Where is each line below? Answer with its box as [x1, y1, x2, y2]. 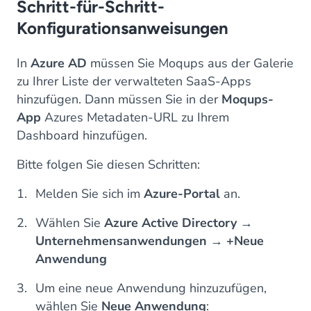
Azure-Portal [144, 185, 220, 202]
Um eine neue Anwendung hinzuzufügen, [35, 279, 267, 296]
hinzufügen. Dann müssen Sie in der [17, 90, 221, 108]
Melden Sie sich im [35, 185, 144, 202]
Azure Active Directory [104, 214, 237, 231]
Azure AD [31, 54, 87, 72]
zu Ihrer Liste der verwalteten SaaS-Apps [17, 72, 251, 90]
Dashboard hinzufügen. [17, 126, 147, 144]
